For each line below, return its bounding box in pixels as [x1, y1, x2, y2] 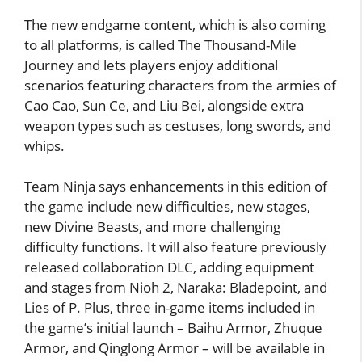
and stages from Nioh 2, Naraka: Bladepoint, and [24, 278, 327, 297]
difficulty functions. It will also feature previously [24, 238, 326, 257]
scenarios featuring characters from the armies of [24, 75, 336, 95]
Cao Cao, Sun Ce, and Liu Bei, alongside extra [24, 95, 304, 115]
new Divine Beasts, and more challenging [24, 217, 280, 237]
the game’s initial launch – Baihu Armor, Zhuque [24, 318, 322, 338]
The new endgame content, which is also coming [24, 15, 326, 34]
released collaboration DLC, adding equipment [24, 258, 314, 277]
